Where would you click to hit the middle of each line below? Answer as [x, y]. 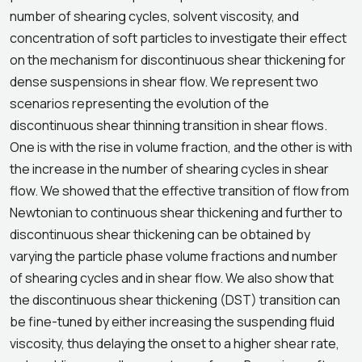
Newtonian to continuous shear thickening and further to [176, 213]
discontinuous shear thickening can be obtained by [160, 234]
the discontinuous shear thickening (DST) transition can [175, 300]
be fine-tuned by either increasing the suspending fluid [172, 322]
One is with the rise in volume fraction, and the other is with [181, 147]
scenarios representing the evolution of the [139, 103]
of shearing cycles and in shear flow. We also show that [172, 278]
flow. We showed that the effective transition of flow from [179, 191]
